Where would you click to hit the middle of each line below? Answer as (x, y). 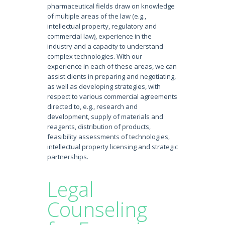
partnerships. (68, 157)
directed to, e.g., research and (92, 106)
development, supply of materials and (105, 117)
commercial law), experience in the (99, 36)
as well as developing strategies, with (104, 86)
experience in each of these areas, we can (112, 66)
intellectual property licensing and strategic (113, 147)
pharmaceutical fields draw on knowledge (111, 6)
